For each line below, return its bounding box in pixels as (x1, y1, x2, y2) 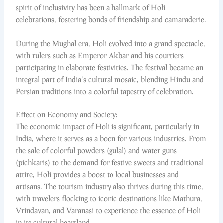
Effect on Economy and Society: (16, 110, 118, 119)
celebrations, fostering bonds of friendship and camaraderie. (16, 15, 207, 24)
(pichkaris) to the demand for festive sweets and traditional (16, 157, 204, 167)
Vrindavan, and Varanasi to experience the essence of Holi (16, 205, 201, 215)
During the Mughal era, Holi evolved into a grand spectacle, (16, 38, 206, 48)
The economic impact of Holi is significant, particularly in (16, 121, 200, 131)
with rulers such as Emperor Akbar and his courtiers (16, 50, 184, 60)
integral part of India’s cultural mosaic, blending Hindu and (16, 74, 204, 84)
